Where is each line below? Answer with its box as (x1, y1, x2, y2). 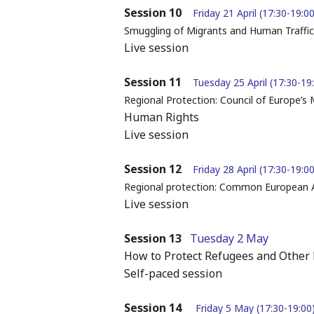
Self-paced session (123, 266, 222, 282)
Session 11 (123, 74, 182, 90)
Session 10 (123, 5, 182, 21)
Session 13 (123, 231, 182, 247)
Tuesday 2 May (189, 231, 277, 247)
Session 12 (123, 161, 182, 177)
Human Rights (123, 109, 199, 125)
